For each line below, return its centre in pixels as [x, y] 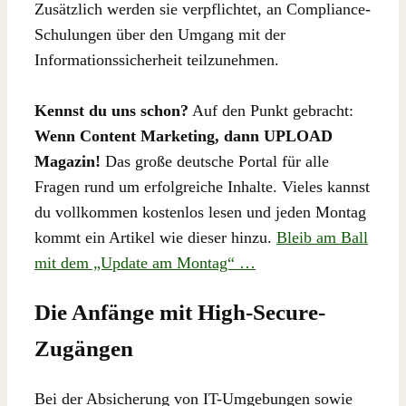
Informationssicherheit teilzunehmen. [157, 59]
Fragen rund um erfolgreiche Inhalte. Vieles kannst [202, 187]
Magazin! [68, 162]
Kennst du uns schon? [111, 111]
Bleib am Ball [322, 238]
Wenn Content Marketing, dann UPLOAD [184, 136]
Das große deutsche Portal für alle [215, 162]
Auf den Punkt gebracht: [271, 111]
